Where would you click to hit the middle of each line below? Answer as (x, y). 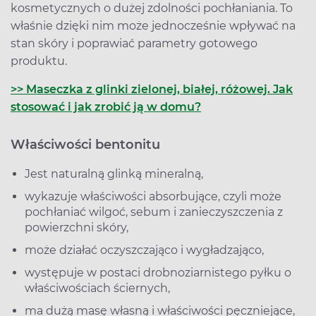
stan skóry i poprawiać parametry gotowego (134, 43)
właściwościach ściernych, (97, 288)
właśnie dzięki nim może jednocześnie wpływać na (153, 25)
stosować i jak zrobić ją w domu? (106, 107)
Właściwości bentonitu (85, 144)
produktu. (39, 61)
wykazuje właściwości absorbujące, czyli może (153, 196)
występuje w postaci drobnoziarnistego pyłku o (158, 272)
